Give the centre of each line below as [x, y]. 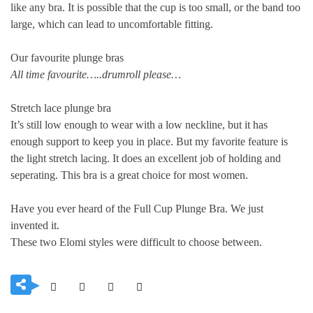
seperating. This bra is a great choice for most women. [129, 175]
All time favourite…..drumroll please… [96, 74]
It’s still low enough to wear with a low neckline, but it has [139, 124]
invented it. [35, 225]
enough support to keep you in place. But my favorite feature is [149, 141]
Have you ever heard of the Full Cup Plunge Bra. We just [137, 208]
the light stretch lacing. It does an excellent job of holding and [146, 158]
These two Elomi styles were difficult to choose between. [136, 242]
